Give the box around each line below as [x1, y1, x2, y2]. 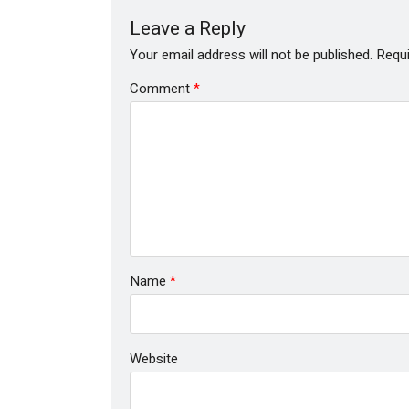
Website [130, 348, 178, 369]
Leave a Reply [130, 14, 250, 43]
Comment [130, 78, 194, 99]
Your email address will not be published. [130, 44, 372, 65]
